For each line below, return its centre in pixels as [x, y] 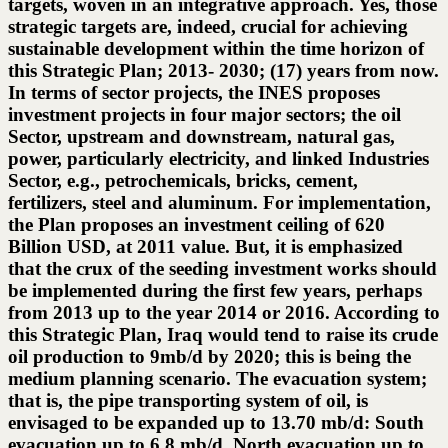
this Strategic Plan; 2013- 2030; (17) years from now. [223, 71]
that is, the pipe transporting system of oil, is [188, 401]
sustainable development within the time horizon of [216, 49]
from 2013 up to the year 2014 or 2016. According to [224, 313]
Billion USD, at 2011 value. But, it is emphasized [205, 247]
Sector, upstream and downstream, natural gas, [201, 137]
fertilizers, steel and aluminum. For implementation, [219, 203]
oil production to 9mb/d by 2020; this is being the [209, 357]
